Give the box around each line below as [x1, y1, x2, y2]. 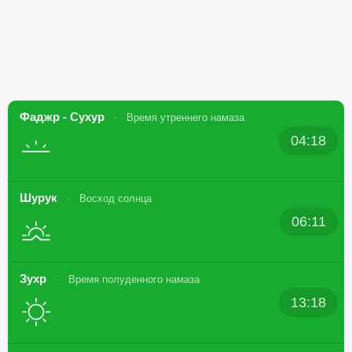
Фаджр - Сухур [20, 110, 108, 123]
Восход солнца [79, 192, 152, 204]
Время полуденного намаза [68, 273, 200, 285]
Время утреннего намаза [126, 112, 244, 123]
